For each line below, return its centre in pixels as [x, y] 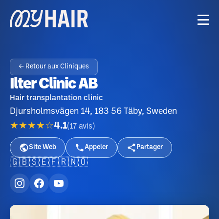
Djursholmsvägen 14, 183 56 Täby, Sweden [93, 111]
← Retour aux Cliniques [54, 67]
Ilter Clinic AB [54, 84]
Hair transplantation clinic [56, 98]
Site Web [43, 147]
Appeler [96, 147]
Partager [150, 147]
